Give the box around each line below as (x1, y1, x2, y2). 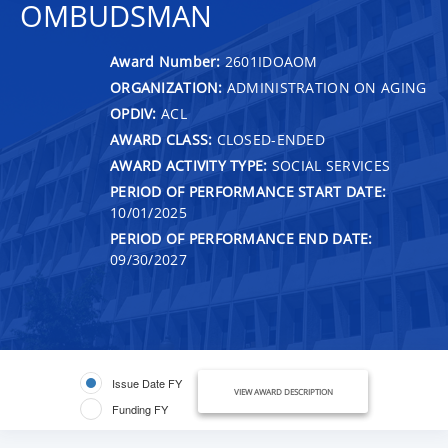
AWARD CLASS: (110, 129, 213, 149)
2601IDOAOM (224, 51, 318, 71)
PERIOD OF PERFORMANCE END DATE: (110, 228, 373, 248)
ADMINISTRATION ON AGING (222, 77, 427, 97)
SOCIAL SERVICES (267, 155, 391, 175)
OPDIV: (110, 103, 157, 123)
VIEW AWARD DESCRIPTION (233, 385, 333, 397)
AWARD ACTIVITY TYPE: (110, 155, 268, 175)
